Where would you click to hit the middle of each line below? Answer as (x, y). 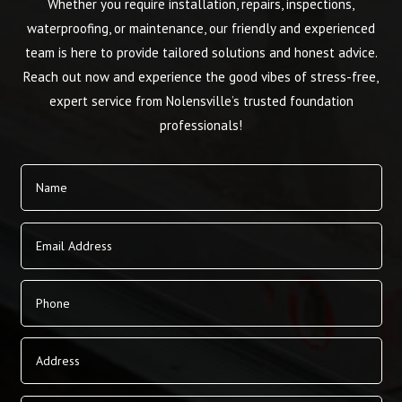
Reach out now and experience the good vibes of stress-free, (201, 77)
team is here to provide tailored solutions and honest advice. (201, 53)
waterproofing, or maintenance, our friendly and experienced (201, 29)
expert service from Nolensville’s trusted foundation (201, 101)
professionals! (201, 126)
